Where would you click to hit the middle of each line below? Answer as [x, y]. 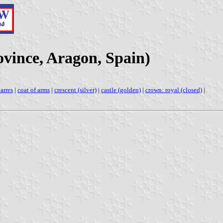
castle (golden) [121, 90]
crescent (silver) [75, 90]
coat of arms [34, 90]
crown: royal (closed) [174, 90]
